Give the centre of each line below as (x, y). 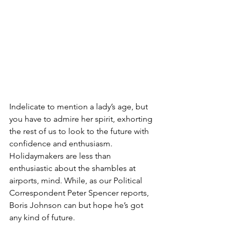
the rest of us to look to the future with (80, 131)
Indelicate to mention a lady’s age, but (80, 107)
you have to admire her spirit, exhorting (82, 119)
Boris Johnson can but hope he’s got (77, 205)
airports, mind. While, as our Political (77, 181)
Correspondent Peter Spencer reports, (80, 193)
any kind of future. (42, 218)
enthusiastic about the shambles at (73, 168)
